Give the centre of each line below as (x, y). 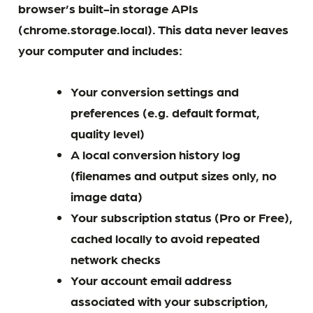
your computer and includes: (101, 50)
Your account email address (151, 280)
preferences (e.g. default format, (165, 112)
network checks (115, 259)
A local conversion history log (155, 154)
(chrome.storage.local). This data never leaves (154, 29)
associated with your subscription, (169, 301)
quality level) (107, 133)
